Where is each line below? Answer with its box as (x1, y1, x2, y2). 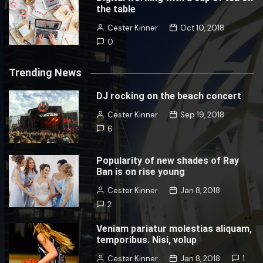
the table (96, 4, 136, 15)
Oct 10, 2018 (180, 23, 225, 33)
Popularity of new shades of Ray (96, 154, 240, 166)
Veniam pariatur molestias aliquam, (96, 222, 252, 234)
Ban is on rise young (96, 166, 186, 177)
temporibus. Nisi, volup (96, 234, 197, 245)
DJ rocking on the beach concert (96, 90, 242, 102)
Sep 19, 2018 (180, 110, 225, 120)
